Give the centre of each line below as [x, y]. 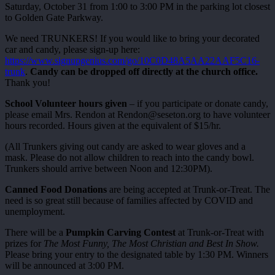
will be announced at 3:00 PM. [64, 265]
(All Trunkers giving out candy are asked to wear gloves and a [125, 146]
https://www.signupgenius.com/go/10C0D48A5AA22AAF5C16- [132, 60]
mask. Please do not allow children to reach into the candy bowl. [130, 157]
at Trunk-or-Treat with [220, 232]
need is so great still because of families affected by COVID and [129, 200]
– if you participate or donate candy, [198, 103]
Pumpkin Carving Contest [121, 232]
